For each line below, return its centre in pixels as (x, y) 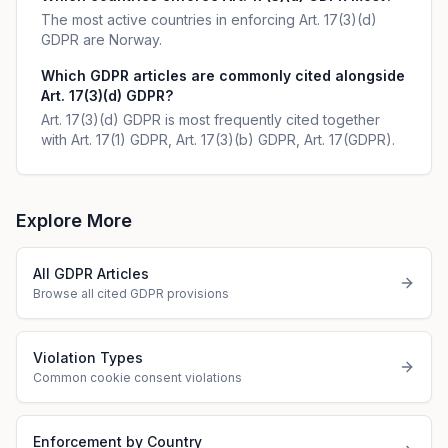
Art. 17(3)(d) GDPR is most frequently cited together (210, 119)
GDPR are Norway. (101, 39)
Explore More (74, 220)
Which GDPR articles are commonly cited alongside (223, 75)
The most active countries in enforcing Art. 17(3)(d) (209, 19)
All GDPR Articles (91, 273)
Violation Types (88, 357)
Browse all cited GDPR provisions (131, 293)
